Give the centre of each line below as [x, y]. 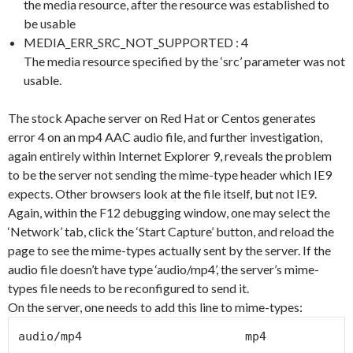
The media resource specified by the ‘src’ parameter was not [184, 61]
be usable [50, 23]
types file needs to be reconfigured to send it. [128, 288]
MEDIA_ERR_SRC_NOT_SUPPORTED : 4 [136, 42]
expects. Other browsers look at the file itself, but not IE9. [162, 193]
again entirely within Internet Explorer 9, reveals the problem [170, 155]
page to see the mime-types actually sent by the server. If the [169, 250]
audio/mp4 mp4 [142, 336]
